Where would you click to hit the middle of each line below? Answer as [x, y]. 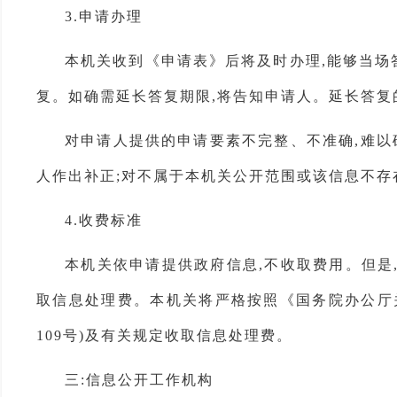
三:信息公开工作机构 [139, 380]
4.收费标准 [104, 220]
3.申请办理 [104, 16]
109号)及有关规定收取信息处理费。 [164, 335]
